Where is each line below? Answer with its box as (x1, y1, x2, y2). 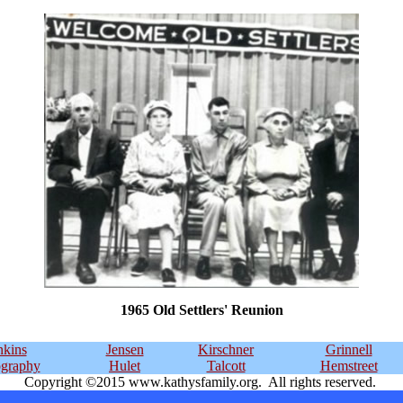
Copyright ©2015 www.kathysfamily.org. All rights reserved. (23, 374, 380, 390)
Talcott (206, 358, 246, 373)
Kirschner (198, 342, 254, 357)
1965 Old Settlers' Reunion (120, 302, 283, 318)
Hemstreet (319, 358, 378, 373)
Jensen (105, 342, 144, 357)
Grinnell (325, 342, 372, 357)
